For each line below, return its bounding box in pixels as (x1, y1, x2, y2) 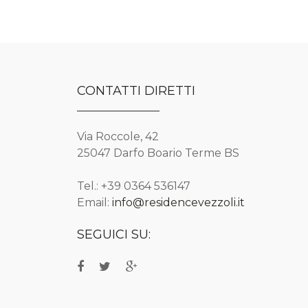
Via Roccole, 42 (77, 130, 159, 143)
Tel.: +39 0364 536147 (77, 179, 190, 192)
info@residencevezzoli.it (112, 196, 245, 209)
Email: (77, 196, 112, 209)
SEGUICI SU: (77, 227, 151, 242)
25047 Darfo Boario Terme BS (77, 146, 239, 159)
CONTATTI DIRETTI (77, 83, 195, 98)
